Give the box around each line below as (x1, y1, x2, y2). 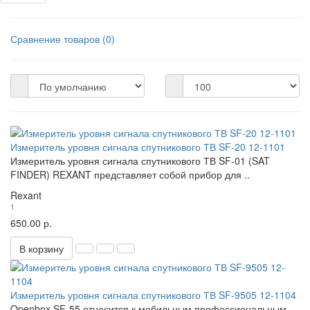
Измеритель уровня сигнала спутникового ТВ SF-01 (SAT (10, 154, 270, 167)
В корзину (19, 241, 64, 255)
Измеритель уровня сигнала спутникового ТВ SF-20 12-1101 (10, 140, 285, 154)
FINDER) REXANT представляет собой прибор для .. (10, 167, 250, 181)
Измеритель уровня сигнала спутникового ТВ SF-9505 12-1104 (10, 288, 296, 302)
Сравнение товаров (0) (10, 32, 115, 46)
